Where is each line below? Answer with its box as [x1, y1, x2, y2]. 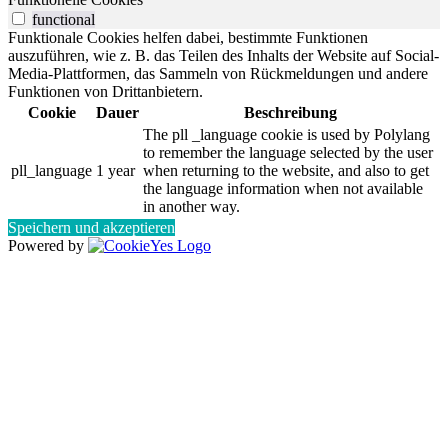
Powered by [8, 236, 88, 254]
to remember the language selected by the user [143, 143, 433, 161]
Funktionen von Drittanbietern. [8, 82, 203, 100]
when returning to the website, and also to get [143, 161, 429, 179]
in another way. [143, 197, 240, 215]
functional [32, 10, 95, 28]
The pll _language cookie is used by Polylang [143, 125, 430, 143]
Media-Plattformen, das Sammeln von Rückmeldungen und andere [8, 64, 428, 82]
